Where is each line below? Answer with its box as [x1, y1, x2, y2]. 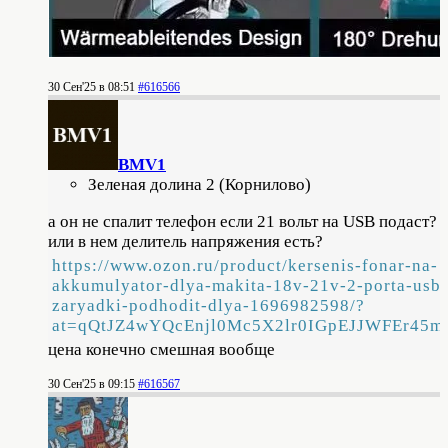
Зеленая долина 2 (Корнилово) [88, 175, 311, 195]
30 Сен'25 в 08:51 [48, 80, 135, 95]
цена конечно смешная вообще [48, 340, 275, 360]
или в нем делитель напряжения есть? [48, 232, 323, 252]
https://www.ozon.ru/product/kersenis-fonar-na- [52, 256, 438, 276]
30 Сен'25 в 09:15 [48, 377, 135, 392]
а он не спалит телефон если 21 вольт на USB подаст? [48, 212, 437, 232]
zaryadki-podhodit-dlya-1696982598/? [52, 296, 365, 316]
